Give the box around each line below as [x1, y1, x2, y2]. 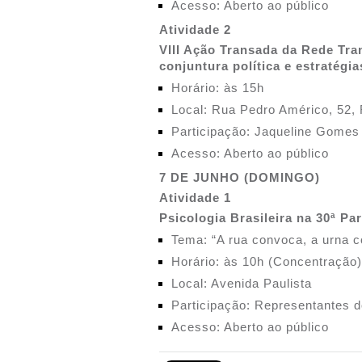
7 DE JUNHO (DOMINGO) [159, 170, 320, 184]
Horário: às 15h [171, 81, 264, 95]
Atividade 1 [159, 191, 231, 204]
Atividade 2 [159, 23, 231, 36]
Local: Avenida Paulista [171, 276, 312, 290]
